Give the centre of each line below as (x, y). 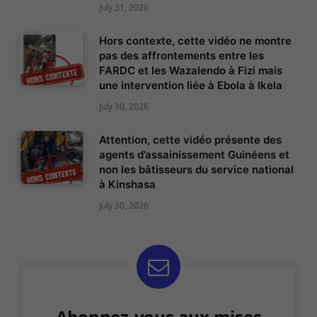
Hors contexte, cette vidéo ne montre (195, 41)
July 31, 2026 (124, 8)
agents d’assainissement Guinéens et (194, 155)
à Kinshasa (127, 185)
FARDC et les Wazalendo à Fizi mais (191, 71)
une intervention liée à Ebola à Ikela (191, 86)
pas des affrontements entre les (181, 56)
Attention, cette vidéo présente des (190, 140)
